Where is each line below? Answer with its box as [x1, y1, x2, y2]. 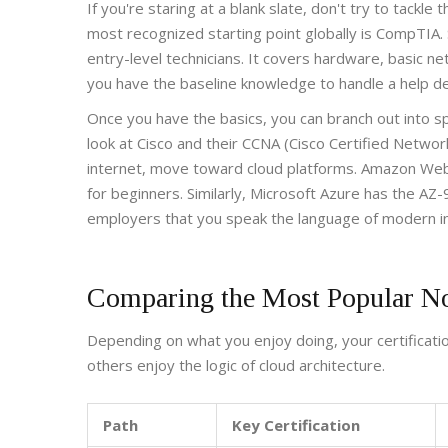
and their [173, 133, 242, 154]
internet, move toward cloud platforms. [87, 158, 361, 179]
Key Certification [232, 415, 360, 436]
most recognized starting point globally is [87, 23, 376, 44]
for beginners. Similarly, [87, 183, 250, 204]
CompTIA [376, 23, 440, 44]
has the [360, 183, 419, 204]
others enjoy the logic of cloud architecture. [87, 355, 385, 376]
